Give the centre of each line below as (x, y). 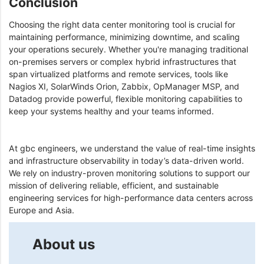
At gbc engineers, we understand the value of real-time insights (132, 148)
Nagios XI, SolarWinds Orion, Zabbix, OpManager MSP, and (124, 86)
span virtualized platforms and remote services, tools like (118, 74)
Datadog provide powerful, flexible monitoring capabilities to (126, 98)
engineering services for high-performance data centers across (131, 197)
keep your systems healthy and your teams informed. (113, 111)
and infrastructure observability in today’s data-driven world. (126, 160)
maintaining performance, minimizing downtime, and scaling (124, 37)
